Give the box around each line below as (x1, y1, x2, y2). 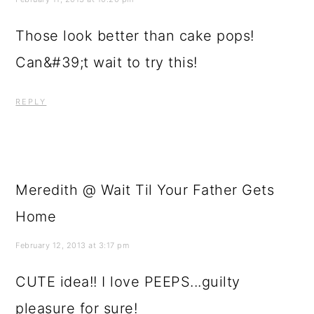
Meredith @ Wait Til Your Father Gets (15, 181, 275, 198)
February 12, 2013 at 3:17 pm (15, 240, 130, 250)
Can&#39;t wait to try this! (15, 53, 198, 71)
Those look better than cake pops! (15, 27, 254, 44)
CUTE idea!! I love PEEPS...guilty (15, 273, 240, 290)
